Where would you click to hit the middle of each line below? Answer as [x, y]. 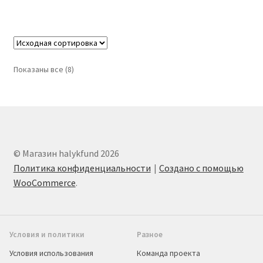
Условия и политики [47, 234]
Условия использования [51, 253]
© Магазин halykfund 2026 [66, 153]
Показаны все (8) [43, 70]
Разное [150, 234]
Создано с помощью [201, 168]
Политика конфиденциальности [82, 168]
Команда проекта [168, 253]
